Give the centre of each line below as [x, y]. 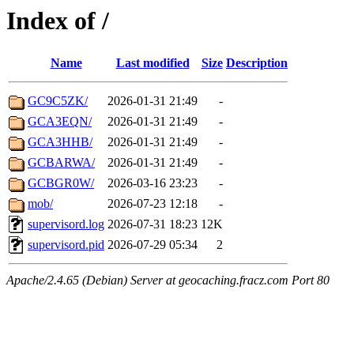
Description [257, 63]
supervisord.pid [66, 245]
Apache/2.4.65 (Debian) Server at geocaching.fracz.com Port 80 [168, 281]
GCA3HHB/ [60, 142]
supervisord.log [66, 224]
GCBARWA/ [61, 163]
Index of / [58, 21]
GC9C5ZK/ [58, 101]
